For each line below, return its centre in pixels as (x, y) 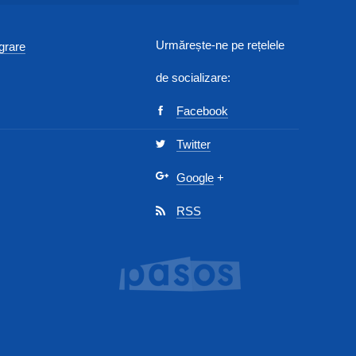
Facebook (202, 111)
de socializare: (193, 77)
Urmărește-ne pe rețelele (220, 45)
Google (195, 178)
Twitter (193, 144)
